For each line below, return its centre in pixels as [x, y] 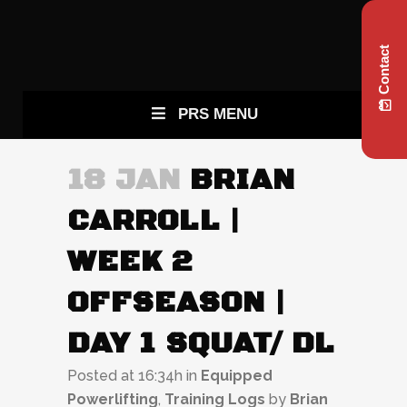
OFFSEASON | [177, 303]
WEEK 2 [130, 262]
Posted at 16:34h [125, 376]
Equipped [237, 376]
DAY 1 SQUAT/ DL [201, 344]
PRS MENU [218, 114]
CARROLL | [154, 221]
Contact [384, 69]
